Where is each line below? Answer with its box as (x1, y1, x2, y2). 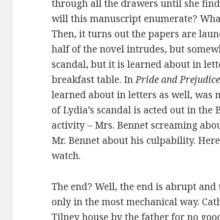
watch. (52, 149, 81, 163)
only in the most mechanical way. (52, 195, 202, 208)
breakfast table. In (52, 73, 136, 86)
